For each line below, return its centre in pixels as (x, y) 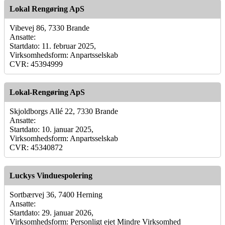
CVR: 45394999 (36, 64)
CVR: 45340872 (36, 147)
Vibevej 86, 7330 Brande (49, 28)
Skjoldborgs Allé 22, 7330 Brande (64, 111)
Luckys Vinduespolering (51, 175)
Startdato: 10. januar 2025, (51, 129)
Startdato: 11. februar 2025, (53, 46)
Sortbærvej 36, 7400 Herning (56, 194)
